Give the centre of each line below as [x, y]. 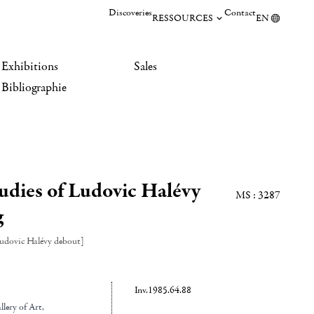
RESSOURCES [183, 18]
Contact [240, 13]
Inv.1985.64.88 [163, 290]
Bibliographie [34, 88]
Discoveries [130, 13]
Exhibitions [30, 67]
